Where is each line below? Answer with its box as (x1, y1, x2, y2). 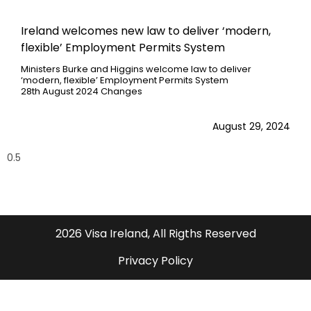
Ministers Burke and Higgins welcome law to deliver (21, 62, 251, 76)
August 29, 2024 (212, 119, 290, 133)
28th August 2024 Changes (21, 84, 142, 98)
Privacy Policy (118, 252, 193, 269)
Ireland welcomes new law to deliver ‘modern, (21, 22, 271, 39)
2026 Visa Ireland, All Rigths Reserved (55, 225, 256, 242)
